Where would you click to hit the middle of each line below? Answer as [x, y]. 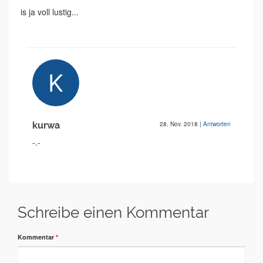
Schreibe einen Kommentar [113, 213]
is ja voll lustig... [50, 12]
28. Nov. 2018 [180, 124]
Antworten [217, 124]
